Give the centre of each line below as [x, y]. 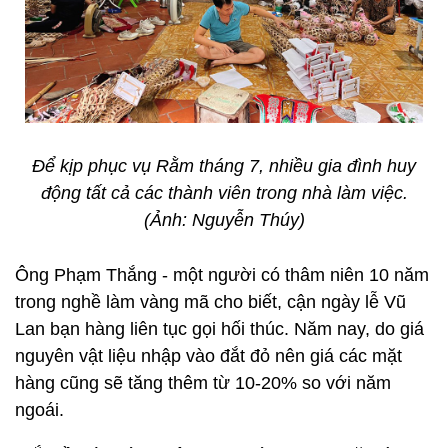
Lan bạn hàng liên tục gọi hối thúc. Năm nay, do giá [219, 329]
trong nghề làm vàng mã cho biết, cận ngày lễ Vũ [210, 302]
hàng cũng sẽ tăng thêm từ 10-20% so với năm [203, 383]
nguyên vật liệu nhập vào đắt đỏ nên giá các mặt [208, 356]
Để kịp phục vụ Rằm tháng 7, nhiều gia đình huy [224, 166]
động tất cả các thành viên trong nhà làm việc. [224, 193]
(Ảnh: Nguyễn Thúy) [224, 220]
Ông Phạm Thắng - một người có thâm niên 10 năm [222, 275]
